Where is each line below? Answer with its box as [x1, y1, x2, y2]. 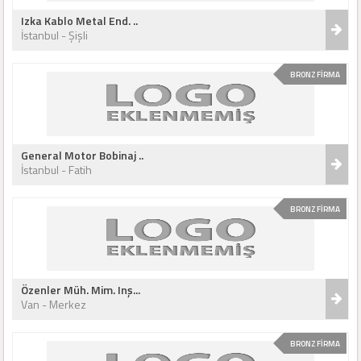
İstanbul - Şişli [21, 27, 88, 44]
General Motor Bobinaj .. [21, 147, 143, 164]
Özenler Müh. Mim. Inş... [21, 281, 140, 298]
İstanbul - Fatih [21, 161, 92, 178]
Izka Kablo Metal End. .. [21, 12, 138, 29]
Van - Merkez [21, 296, 86, 313]
